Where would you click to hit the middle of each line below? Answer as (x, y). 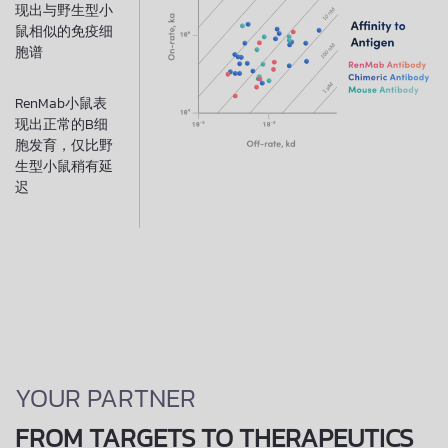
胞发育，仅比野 (64, 146)
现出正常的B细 (61, 125)
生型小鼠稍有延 (64, 167)
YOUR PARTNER (105, 398)
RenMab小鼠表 (61, 104)
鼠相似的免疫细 (64, 32)
